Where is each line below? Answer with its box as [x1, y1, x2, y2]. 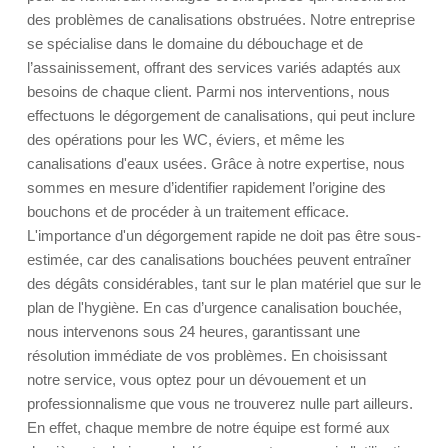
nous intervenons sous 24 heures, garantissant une [27, 323, 360, 340]
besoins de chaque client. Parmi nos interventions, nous [27, 83, 390, 100]
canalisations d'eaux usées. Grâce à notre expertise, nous [27, 155, 405, 172]
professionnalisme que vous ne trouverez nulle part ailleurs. [27, 395, 413, 412]
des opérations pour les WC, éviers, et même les [27, 131, 345, 148]
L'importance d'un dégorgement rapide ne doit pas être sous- [27, 227, 421, 244]
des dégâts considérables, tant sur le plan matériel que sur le [27, 275, 421, 292]
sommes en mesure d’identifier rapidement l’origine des [27, 179, 386, 196]
